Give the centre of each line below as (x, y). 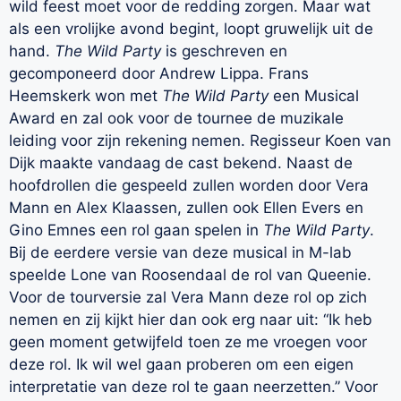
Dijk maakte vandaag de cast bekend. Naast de (181, 163)
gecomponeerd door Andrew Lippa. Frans (159, 74)
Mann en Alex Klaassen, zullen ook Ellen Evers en (186, 208)
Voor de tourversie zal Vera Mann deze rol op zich (188, 298)
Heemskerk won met (85, 96)
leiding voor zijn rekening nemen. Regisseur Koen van (200, 141)
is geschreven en (224, 51)
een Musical (314, 96)
